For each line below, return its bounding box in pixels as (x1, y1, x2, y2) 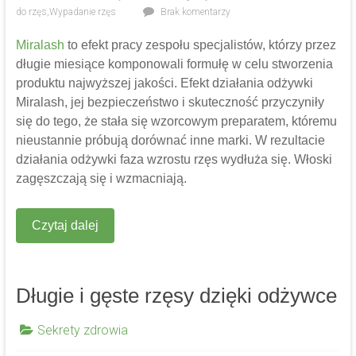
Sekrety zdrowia (37, 323, 128, 339)
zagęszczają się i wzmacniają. (15, 172, 187, 186)
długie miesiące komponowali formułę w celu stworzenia (15, 57, 333, 72)
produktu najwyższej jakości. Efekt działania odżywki (15, 76, 313, 91)
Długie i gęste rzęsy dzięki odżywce (15, 284, 337, 308)
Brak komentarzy (157, 6, 230, 18)
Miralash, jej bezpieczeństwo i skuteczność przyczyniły (15, 95, 324, 110)
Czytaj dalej (31, 219, 99, 233)
